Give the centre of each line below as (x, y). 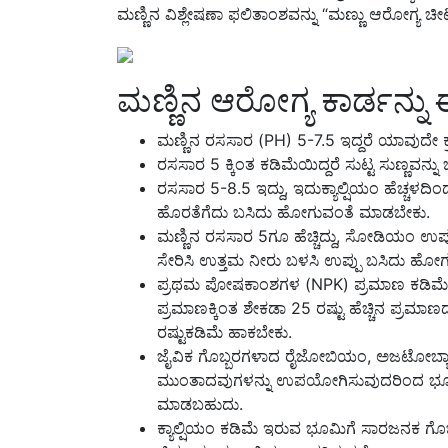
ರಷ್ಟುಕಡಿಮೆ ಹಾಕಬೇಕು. (224, 331)
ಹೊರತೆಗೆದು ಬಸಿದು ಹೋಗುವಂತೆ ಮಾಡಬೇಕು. (293, 211)
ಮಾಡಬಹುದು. (200, 403)
